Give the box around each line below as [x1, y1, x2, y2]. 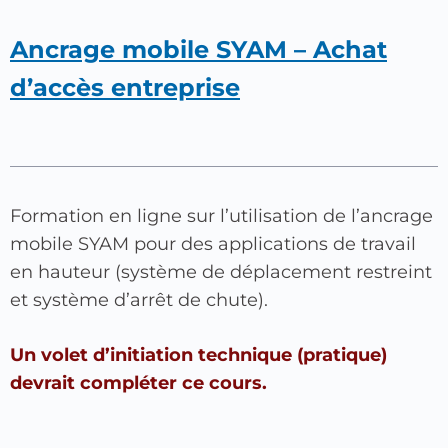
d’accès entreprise [10, 73, 240, 102]
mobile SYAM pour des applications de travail [10, 233, 416, 255]
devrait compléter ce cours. [10, 372, 267, 394]
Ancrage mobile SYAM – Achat [10, 35, 387, 64]
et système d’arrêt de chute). [10, 289, 268, 311]
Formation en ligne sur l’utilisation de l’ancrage [10, 205, 433, 227]
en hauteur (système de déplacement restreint [10, 261, 432, 283]
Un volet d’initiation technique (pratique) [10, 344, 387, 366]
